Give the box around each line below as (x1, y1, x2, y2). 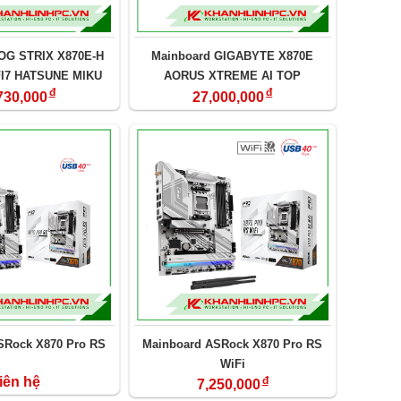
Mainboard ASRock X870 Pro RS (142, 337, 323, 351)
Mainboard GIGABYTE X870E (151, 49, 314, 64)
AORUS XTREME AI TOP (164, 69, 302, 83)
